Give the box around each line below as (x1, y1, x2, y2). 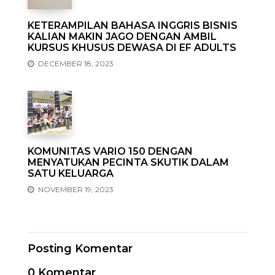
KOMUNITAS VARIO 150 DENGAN (28, 145, 193, 157)
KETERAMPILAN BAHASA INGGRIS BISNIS (28, 20, 238, 31)
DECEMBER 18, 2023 (36, 59, 114, 68)
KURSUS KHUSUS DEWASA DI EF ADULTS (28, 42, 236, 53)
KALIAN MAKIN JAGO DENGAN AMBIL (28, 31, 217, 42)
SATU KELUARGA (28, 168, 114, 179)
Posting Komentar (28, 242, 133, 255)
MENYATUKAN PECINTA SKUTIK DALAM (28, 157, 229, 168)
